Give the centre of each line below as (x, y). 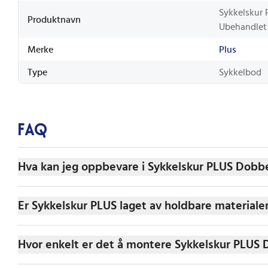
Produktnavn (54, 19)
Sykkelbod (240, 72)
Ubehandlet (243, 27)
